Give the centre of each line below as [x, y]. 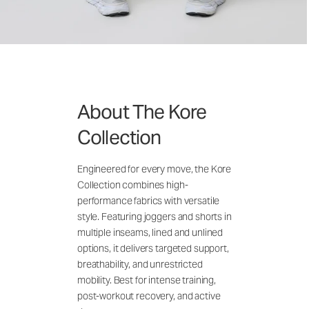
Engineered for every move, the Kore [154, 169]
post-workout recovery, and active [149, 296]
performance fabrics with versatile [149, 200]
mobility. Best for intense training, [147, 280]
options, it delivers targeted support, [153, 248]
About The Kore [142, 111]
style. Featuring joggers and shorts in [154, 216]
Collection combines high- [133, 185]
